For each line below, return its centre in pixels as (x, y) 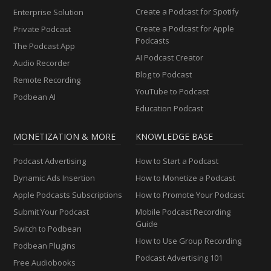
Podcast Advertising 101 (179, 257)
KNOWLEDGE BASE (174, 136)
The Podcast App (44, 46)
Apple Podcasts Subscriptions (68, 194)
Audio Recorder (42, 63)
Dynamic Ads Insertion (54, 178)
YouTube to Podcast (172, 91)
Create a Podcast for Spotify (187, 11)
